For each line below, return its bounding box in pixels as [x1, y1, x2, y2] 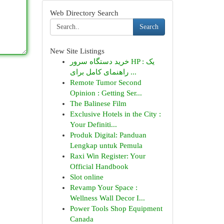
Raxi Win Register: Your [69, 152, 145, 160]
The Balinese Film [69, 99, 126, 107]
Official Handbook [69, 162, 128, 170]
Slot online [69, 173, 103, 181]
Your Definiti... [69, 120, 117, 128]
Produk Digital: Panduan [69, 131, 146, 139]
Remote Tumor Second [69, 78, 141, 86]
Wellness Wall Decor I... [69, 194, 145, 202]
